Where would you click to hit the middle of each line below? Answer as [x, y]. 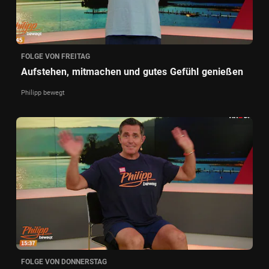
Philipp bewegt [43, 92]
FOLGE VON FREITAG [56, 56]
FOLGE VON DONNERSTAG [64, 262]
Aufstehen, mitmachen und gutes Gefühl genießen [132, 71]
